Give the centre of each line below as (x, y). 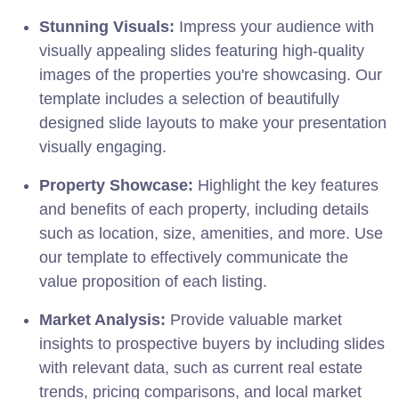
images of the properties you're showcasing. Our (211, 74)
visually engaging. (103, 147)
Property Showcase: (116, 185)
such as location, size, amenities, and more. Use (211, 233)
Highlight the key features (286, 185)
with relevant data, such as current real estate (201, 367)
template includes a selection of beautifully (189, 98)
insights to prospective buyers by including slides (212, 343)
